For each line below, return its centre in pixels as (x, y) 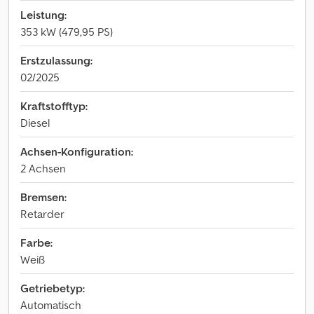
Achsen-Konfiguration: (77, 151)
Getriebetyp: (53, 288)
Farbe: (36, 243)
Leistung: (43, 15)
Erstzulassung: (56, 60)
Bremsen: (43, 197)
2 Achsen (43, 168)
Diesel (35, 123)
